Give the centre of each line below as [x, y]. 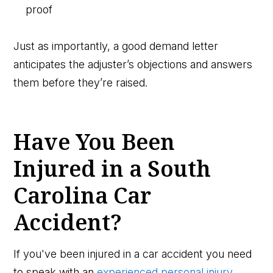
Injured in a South [112, 168]
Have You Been [94, 141]
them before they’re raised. [81, 82]
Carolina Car [83, 195]
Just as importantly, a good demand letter [116, 46]
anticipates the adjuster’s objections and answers [133, 64]
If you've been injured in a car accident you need [133, 253]
